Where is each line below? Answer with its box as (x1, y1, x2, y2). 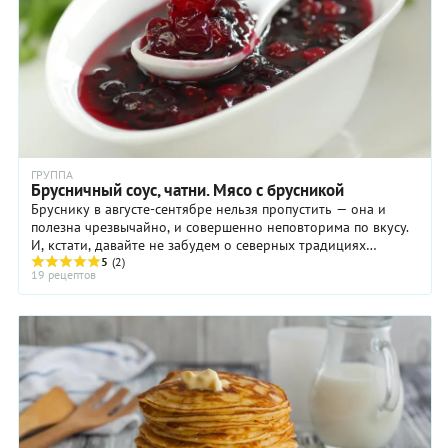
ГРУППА (31, 167, 73, 183)
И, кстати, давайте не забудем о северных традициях (31, 236, 366, 255)
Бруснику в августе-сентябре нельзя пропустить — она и (31, 200, 386, 219)
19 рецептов (31, 267, 96, 283)
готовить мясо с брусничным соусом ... (31, 254, 275, 273)
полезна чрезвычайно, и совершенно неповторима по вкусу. (31, 218, 409, 237)
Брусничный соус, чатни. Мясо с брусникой (31, 179, 344, 202)
